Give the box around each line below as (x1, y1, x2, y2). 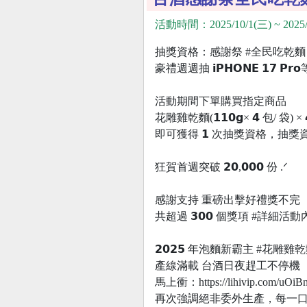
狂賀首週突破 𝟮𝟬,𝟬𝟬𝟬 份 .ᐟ (155, 161, 288, 173)
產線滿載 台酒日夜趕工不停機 (155, 260, 300, 271)
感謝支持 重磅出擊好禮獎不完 (155, 194, 300, 206)
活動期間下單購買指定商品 (155, 95, 286, 107)
